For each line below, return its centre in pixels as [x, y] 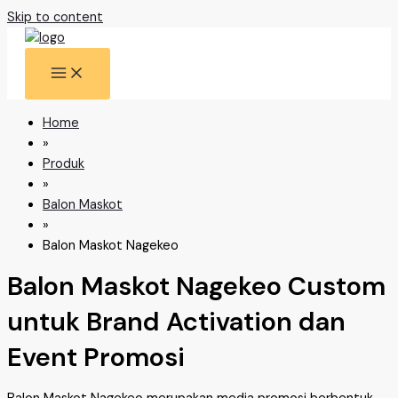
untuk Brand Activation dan [176, 322]
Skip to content [55, 17]
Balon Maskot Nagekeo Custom [196, 287]
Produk [64, 163]
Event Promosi [96, 358]
